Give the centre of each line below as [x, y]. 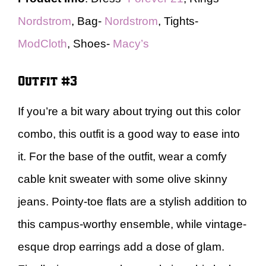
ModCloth [42, 43]
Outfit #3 [47, 80]
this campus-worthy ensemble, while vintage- [132, 224]
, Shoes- [90, 43]
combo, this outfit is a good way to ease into [129, 134]
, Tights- [178, 21]
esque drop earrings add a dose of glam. [121, 247]
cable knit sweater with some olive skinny [123, 179]
